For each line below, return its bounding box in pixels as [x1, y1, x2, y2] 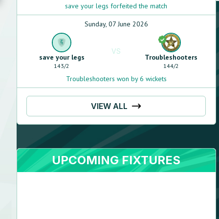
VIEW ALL [91, 101, 128, 111]
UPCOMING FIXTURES [52, 153, 181, 167]
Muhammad [104, 190, 153, 203]
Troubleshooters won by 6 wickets [66, 74, 167, 83]
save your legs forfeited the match [65, 1, 168, 10]
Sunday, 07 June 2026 [84, 20, 148, 28]
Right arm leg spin [87, 204, 147, 214]
